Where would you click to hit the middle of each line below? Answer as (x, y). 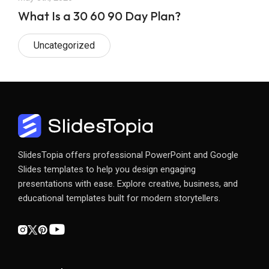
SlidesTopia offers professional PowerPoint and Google (128, 155)
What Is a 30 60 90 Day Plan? (99, 16)
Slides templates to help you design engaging (107, 170)
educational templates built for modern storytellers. (120, 198)
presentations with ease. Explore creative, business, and (128, 184)
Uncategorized (64, 46)
